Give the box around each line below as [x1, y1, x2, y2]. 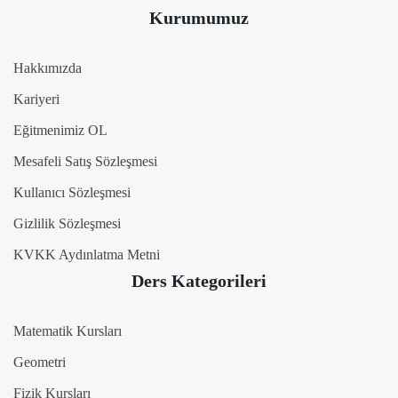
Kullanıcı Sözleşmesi [13, 185, 131, 201]
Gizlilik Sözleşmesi [13, 216, 121, 232]
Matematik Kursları [13, 323, 122, 339]
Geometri [13, 354, 66, 370]
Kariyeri [13, 92, 60, 107]
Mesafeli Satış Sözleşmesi [13, 154, 157, 170]
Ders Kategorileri [131, 271, 267, 291]
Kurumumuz [149, 8, 249, 28]
